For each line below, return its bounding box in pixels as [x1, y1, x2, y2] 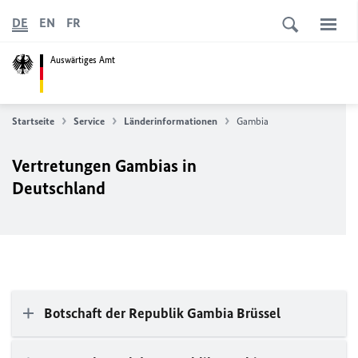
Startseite [12, 115, 54, 127]
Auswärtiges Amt [50, 53, 115, 66]
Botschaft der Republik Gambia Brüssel [44, 304, 280, 322]
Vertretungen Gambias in [12, 155, 197, 177]
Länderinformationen [124, 115, 217, 127]
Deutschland [12, 177, 105, 199]
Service [74, 115, 105, 127]
